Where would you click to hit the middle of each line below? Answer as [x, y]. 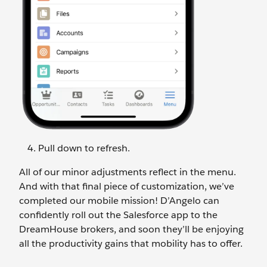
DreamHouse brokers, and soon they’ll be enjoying [131, 229]
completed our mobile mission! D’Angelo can [119, 201]
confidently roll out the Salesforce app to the [118, 215]
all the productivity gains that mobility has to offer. [131, 244]
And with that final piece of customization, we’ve [127, 187]
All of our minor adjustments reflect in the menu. [128, 172]
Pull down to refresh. [84, 148]
